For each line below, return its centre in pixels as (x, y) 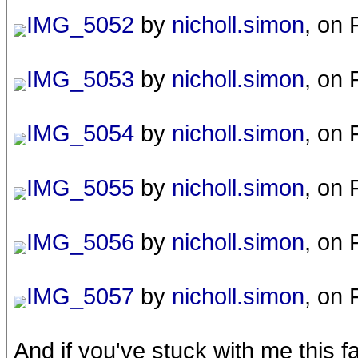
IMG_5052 (80, 24)
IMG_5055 (80, 187)
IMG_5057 (80, 296)
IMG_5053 (80, 78)
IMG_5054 (80, 133)
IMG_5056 (80, 241)
